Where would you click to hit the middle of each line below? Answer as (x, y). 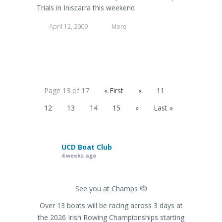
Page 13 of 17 (67, 91)
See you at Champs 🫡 (111, 188)
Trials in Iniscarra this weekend (86, 7)
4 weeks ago (79, 155)
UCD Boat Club (87, 147)
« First (114, 91)
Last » (163, 108)
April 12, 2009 (68, 26)
